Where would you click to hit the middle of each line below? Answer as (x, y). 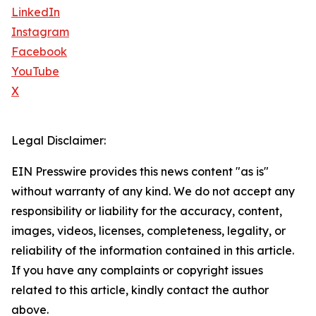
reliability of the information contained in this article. (153, 251)
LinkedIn (36, 12)
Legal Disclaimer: (59, 141)
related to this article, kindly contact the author (140, 290)
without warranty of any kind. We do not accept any (153, 192)
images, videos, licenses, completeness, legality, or (148, 231)
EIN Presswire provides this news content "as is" (140, 172)
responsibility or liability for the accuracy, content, (147, 211)
